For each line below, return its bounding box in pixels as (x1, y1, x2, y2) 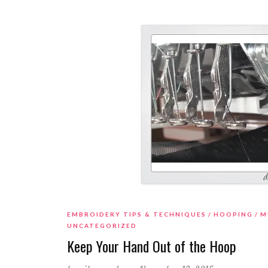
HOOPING (214, 211, 253, 218)
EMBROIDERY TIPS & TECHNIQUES (67, 211, 206, 218)
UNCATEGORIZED (67, 222, 137, 230)
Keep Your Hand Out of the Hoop (67, 235, 236, 257)
